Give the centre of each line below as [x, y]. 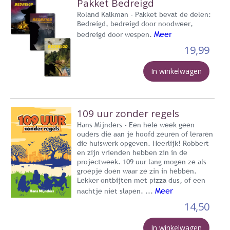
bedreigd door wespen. [116, 34]
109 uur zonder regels [128, 113]
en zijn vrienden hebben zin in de [132, 152]
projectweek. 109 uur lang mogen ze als [142, 161]
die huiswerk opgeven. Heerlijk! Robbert [143, 143]
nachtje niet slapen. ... [116, 191]
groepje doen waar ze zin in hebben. [137, 171]
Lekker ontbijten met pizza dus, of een [141, 180]
